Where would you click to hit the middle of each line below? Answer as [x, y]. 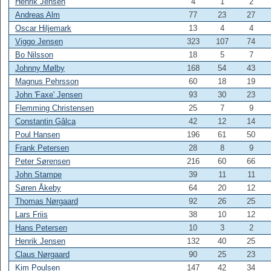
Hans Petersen [41, 228]
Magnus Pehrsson [47, 81]
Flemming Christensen [54, 108]
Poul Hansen [38, 135]
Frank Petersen [42, 148]
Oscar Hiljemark [43, 28]
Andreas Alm [38, 15]
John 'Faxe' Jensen [49, 95]
